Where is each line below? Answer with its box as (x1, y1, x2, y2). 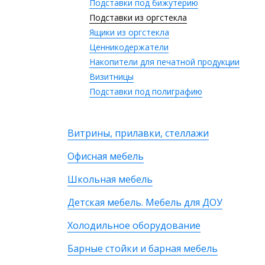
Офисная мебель (67, 150, 144, 163)
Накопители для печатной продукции (89, 56, 240, 67)
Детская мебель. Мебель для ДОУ (67, 196, 222, 209)
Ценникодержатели (89, 41, 169, 53)
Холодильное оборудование (67, 219, 201, 232)
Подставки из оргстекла (89, 12, 187, 23)
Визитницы (89, 71, 134, 82)
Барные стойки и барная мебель (67, 242, 218, 255)
